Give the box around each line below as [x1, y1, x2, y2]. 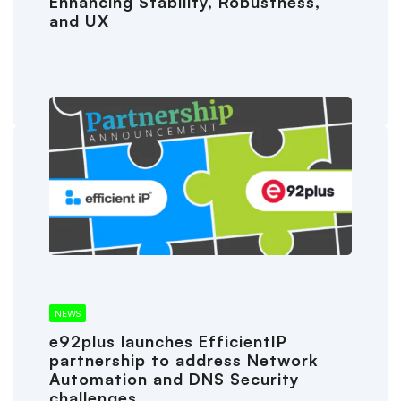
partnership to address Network [49, 350, 319, 371]
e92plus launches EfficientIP [49, 331, 287, 352]
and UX [49, 11, 109, 31]
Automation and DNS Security [49, 369, 300, 389]
